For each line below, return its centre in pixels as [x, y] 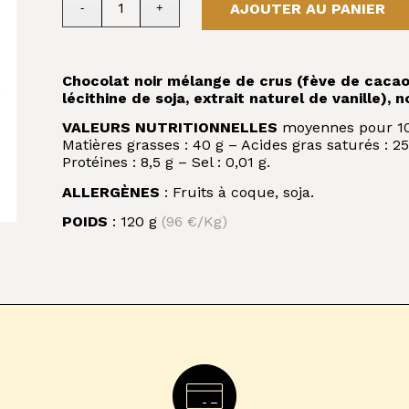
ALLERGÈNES [111, 192]
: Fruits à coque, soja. [237, 192]
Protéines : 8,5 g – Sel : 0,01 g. [167, 163]
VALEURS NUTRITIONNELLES [170, 128]
